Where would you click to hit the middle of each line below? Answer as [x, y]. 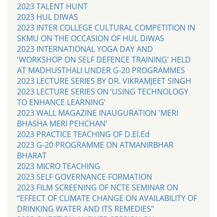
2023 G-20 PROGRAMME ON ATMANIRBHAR [95, 145]
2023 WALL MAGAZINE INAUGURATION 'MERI [98, 113]
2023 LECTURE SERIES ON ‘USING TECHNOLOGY [103, 91]
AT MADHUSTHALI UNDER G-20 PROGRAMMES [101, 70]
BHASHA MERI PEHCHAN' [62, 123]
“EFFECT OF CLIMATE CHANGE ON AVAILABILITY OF [107, 198]
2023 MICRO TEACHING [59, 166]
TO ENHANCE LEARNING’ [61, 102]
